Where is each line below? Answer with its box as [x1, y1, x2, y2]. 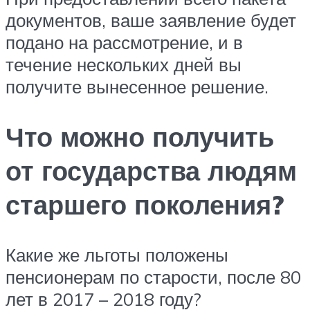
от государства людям [6, 153, 297, 188]
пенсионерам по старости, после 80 [6, 265, 301, 288]
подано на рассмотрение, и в [6, 30, 243, 53]
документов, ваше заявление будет [6, 8, 296, 31]
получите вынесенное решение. [6, 75, 268, 98]
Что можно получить [6, 119, 274, 154]
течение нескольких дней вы [6, 53, 241, 75]
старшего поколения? [6, 187, 284, 221]
